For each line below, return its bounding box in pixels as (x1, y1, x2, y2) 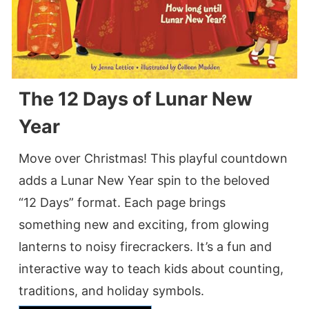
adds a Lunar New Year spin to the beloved (19, 173, 270, 188)
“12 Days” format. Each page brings (19, 195, 226, 210)
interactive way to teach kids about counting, (19, 261, 283, 277)
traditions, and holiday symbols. (19, 283, 204, 299)
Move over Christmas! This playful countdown (19, 151, 288, 166)
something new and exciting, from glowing (19, 217, 269, 232)
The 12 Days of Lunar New (19, 88, 252, 111)
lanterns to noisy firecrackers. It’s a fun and (19, 239, 272, 255)
